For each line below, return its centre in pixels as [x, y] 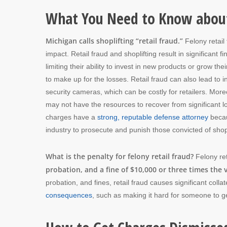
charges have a [71, 117]
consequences [69, 195]
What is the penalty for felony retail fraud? [121, 156]
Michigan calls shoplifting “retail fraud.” [114, 41]
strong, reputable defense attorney [153, 117]
